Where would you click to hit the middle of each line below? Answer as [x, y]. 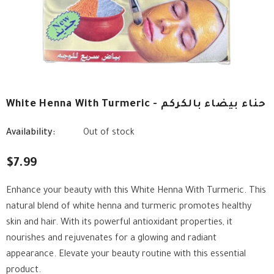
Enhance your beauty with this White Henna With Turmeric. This [136, 191]
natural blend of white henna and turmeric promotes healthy [129, 207]
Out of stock [109, 133]
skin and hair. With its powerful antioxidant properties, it [119, 223]
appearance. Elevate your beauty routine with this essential [126, 255]
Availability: [31, 133]
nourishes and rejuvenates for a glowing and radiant [111, 239]
